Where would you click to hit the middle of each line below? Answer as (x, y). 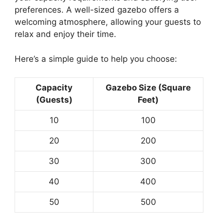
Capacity (54, 88)
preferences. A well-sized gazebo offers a (97, 10)
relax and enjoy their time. (65, 34)
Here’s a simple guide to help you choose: (96, 59)
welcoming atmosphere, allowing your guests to (108, 22)
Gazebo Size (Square (148, 88)
